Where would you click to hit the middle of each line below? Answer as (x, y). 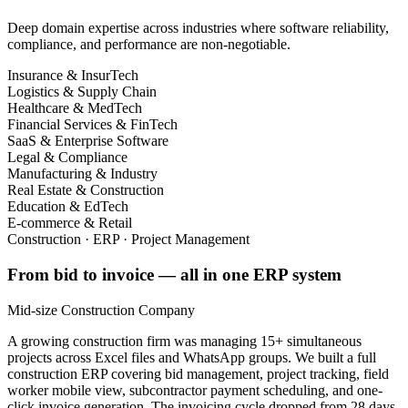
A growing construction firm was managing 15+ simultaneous (184, 341)
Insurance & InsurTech (73, 76)
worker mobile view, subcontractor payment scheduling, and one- (195, 390)
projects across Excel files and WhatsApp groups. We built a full (192, 357)
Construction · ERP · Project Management (128, 240)
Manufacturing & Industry (82, 174)
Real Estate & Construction (86, 190)
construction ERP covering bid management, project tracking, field (198, 373)
